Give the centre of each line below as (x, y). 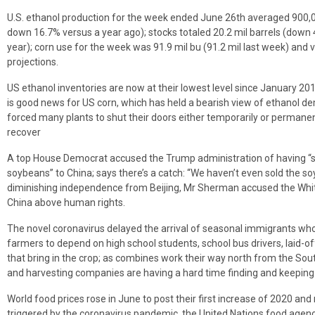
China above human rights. (66, 202)
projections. (33, 62)
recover (24, 132)
